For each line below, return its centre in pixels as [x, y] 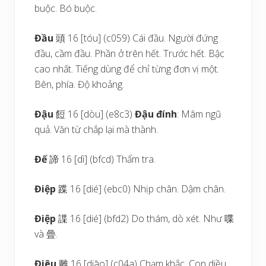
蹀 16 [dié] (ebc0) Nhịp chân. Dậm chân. [142, 189]
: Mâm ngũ [199, 114]
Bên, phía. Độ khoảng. [80, 84]
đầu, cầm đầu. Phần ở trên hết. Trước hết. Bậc [130, 53]
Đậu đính [156, 114]
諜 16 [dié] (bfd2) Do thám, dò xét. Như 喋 [146, 218]
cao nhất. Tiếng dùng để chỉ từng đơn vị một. [127, 69]
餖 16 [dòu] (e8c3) [96, 114]
